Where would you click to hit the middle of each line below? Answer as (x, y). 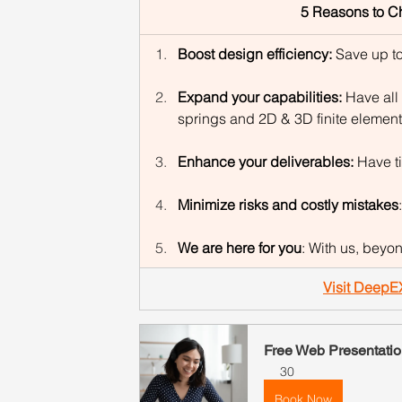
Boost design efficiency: (256, 54)
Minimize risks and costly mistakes (288, 205)
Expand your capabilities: (261, 97)
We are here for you (239, 248)
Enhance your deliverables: (267, 162)
